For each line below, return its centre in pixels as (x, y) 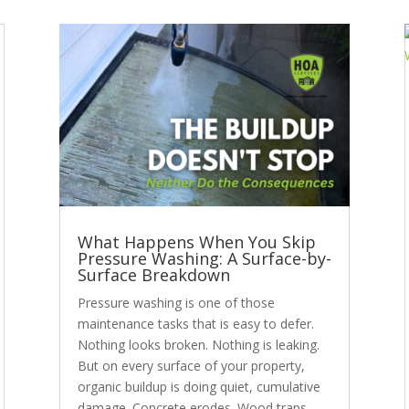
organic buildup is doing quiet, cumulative (199, 386)
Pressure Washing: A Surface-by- (204, 258)
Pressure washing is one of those (176, 302)
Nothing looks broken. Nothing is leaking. (198, 344)
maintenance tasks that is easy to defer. (195, 323)
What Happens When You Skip (196, 241)
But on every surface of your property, (191, 365)
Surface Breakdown (153, 274)
